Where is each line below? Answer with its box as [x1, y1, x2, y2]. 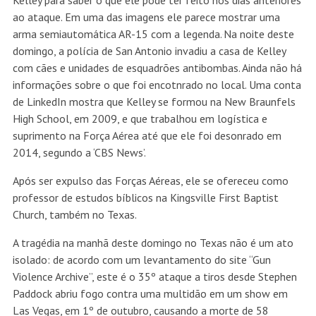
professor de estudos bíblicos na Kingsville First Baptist [12, 190, 279, 205]
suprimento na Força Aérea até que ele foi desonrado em [12, 128, 281, 143]
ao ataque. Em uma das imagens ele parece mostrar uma [12, 10, 280, 25]
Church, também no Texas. [12, 207, 137, 222]
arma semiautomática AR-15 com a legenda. [12, 27, 222, 42]
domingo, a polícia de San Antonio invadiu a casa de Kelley [12, 44, 286, 59]
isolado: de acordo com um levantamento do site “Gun [12, 253, 271, 267]
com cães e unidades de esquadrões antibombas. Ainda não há [12, 61, 302, 75]
